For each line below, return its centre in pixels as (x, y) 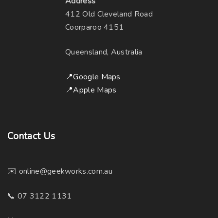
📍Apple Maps (91, 90)
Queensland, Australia (104, 52)
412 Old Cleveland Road (109, 14)
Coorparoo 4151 (94, 27)
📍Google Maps (93, 77)
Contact (24, 136)
